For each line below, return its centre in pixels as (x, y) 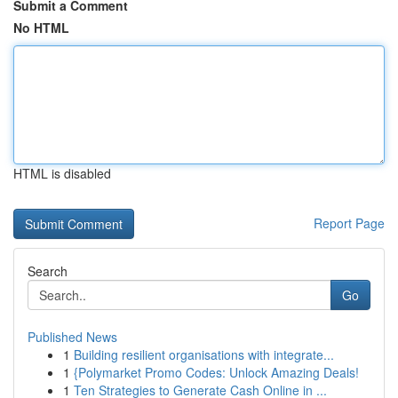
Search (48, 271)
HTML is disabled (62, 173)
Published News (72, 337)
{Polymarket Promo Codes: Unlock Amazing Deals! (216, 372)
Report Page (349, 223)
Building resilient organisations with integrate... (204, 354)
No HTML (41, 28)
